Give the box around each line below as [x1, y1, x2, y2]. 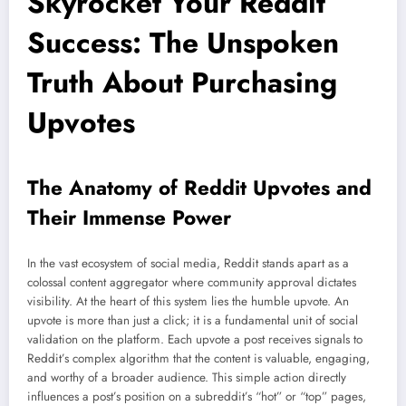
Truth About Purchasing [27, 62, 337, 104]
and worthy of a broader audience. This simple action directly [27, 368, 346, 386]
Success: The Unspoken [27, 22, 339, 64]
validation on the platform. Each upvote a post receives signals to [27, 330, 362, 348]
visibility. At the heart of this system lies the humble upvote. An [27, 292, 349, 310]
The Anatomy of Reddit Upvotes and [27, 173, 372, 203]
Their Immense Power [27, 203, 231, 233]
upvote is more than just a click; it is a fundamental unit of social [27, 311, 358, 329]
